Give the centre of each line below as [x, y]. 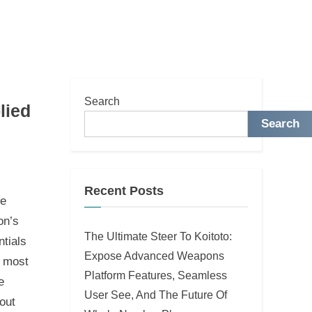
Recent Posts [124, 191]
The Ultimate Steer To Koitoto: [158, 236]
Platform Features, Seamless [156, 275]
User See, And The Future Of [156, 294]
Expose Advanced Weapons [154, 255]
